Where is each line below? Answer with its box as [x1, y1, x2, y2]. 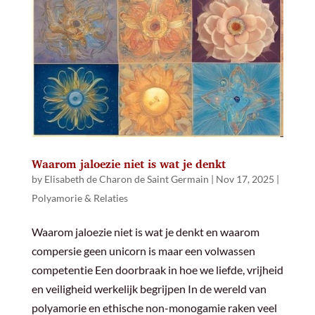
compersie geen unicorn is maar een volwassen [31, 244, 255, 258]
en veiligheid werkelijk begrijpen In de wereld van [31, 282, 266, 296]
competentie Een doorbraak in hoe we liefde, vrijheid [31, 263, 283, 277]
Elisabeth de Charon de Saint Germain [44, 173, 209, 186]
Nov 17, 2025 [215, 173, 274, 186]
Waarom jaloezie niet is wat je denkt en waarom [31, 225, 259, 239]
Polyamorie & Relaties [31, 192, 128, 205]
